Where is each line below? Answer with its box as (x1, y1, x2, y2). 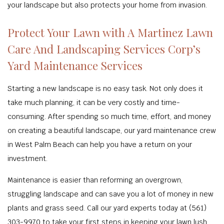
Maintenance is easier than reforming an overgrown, (7, 175, 182, 184)
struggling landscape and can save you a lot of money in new (7, 189, 213, 198)
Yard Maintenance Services (7, 58, 142, 73)
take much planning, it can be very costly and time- (7, 98, 180, 107)
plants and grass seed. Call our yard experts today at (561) (7, 203, 206, 212)
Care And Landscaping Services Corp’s (7, 41, 200, 56)
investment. (7, 154, 47, 163)
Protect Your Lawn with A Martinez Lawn (7, 25, 213, 40)
